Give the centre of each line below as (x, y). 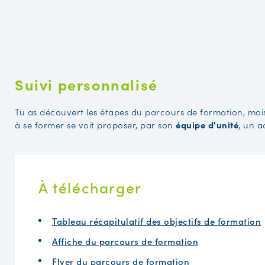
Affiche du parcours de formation (125, 241)
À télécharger (90, 187)
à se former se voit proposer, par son (95, 124)
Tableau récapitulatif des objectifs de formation (156, 221)
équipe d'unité (207, 124)
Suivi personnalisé (86, 84)
